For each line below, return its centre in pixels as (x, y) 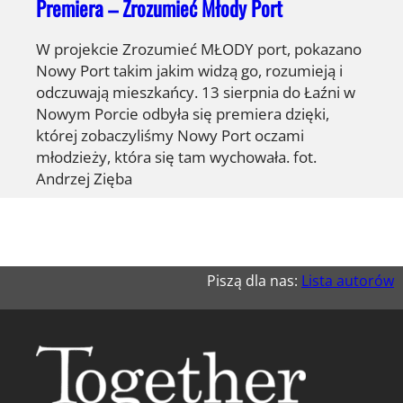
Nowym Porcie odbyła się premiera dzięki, (183, 113)
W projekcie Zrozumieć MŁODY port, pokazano (199, 48)
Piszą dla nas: (254, 280)
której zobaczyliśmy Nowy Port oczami (170, 134)
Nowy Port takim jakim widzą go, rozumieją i (189, 70)
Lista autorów (348, 280)
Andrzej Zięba (84, 178)
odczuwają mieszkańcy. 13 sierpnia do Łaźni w (196, 91)
